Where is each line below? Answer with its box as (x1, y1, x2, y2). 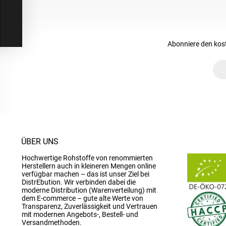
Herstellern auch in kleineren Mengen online (22, 162, 156, 170)
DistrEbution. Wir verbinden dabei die (22, 178, 136, 186)
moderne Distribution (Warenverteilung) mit (22, 186, 156, 194)
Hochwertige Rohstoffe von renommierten (22, 154, 153, 162)
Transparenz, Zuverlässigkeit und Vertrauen (22, 202, 157, 210)
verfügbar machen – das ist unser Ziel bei (22, 170, 149, 178)
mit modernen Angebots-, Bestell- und (22, 210, 138, 218)
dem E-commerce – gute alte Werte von (22, 194, 143, 202)
